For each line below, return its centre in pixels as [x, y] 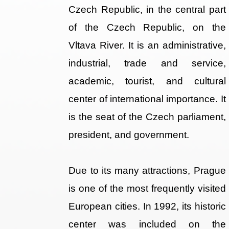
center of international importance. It [147, 99]
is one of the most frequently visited [147, 189]
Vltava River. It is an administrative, [147, 45]
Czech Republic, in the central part [147, 10]
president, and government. [129, 135]
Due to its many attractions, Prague [147, 171]
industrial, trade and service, [147, 63]
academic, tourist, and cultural [147, 81]
